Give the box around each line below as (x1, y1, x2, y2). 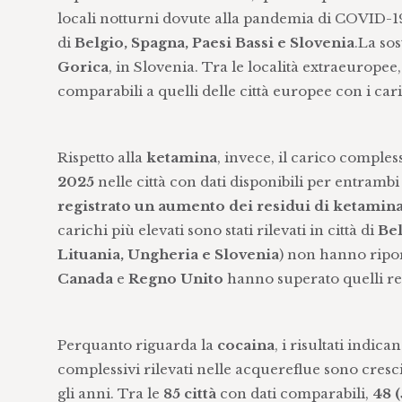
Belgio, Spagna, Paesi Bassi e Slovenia (74, 34, 354, 51)
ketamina (145, 149, 217, 166)
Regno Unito (127, 270, 223, 287)
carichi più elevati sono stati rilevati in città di (57, 222, 378, 239)
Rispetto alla (57, 149, 146, 166)
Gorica (57, 58, 109, 75)
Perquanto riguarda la (57, 336, 217, 354)
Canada (57, 270, 117, 287)
